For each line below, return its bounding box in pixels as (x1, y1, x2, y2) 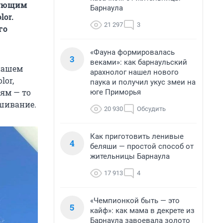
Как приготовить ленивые (90, 132, 184, 141)
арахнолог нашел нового (90, 68, 179, 77)
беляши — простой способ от (90, 142, 194, 151)
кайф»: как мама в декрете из (90, 206, 195, 215)
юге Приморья (90, 88, 141, 97)
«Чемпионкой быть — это (90, 196, 180, 205)
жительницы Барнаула (90, 152, 170, 161)
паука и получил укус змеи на (90, 78, 196, 87)
